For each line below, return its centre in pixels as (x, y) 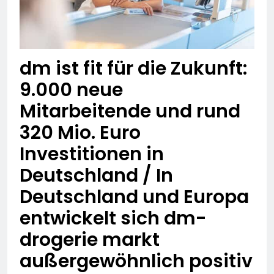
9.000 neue (71, 90)
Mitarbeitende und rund (130, 112)
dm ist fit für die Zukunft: (133, 69)
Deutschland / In (96, 176)
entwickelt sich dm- (113, 219)
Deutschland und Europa (134, 197)
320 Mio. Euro (80, 133)
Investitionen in (92, 154)
